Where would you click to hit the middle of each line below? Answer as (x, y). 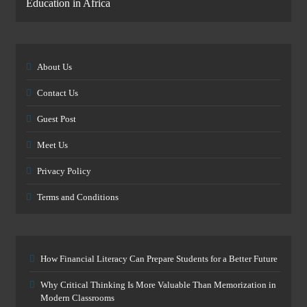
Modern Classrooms (77, 297)
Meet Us (52, 145)
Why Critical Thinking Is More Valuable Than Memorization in (158, 284)
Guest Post (57, 119)
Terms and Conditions (78, 197)
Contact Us (58, 93)
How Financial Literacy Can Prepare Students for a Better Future (159, 258)
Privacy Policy (64, 171)
